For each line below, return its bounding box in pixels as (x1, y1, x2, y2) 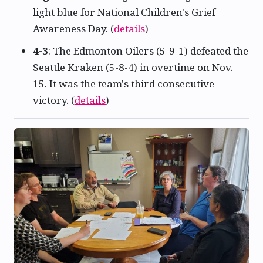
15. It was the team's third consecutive (33, 77, 214, 91)
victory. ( (33, 93, 75, 107)
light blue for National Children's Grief (33, 5, 215, 19)
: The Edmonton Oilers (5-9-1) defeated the (48, 44, 248, 58)
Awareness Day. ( (33, 22, 114, 36)
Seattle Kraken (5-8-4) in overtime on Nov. (33, 60, 233, 75)
